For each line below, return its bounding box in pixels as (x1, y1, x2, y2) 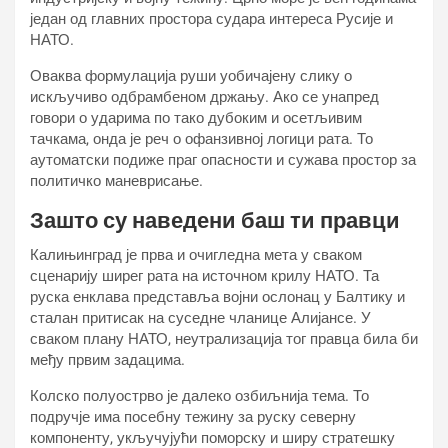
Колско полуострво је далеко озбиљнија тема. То (30, 387, 369, 405)
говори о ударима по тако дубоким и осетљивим (30, 109, 362, 127)
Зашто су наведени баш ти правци (30, 208, 400, 233)
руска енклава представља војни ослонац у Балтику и (30, 288, 405, 306)
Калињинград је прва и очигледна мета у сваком (30, 246, 362, 264)
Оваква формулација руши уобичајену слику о (30, 67, 352, 85)
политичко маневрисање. (30, 172, 203, 190)
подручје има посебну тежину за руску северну (30, 408, 356, 426)
